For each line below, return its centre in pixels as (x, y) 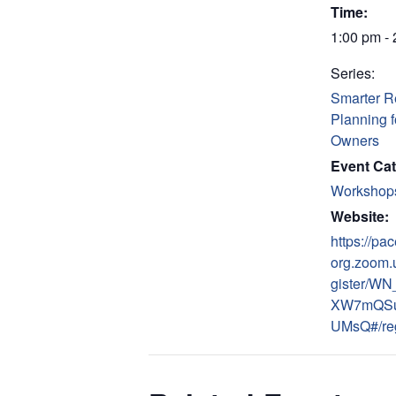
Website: (360, 216)
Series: (353, 72)
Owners (355, 140)
